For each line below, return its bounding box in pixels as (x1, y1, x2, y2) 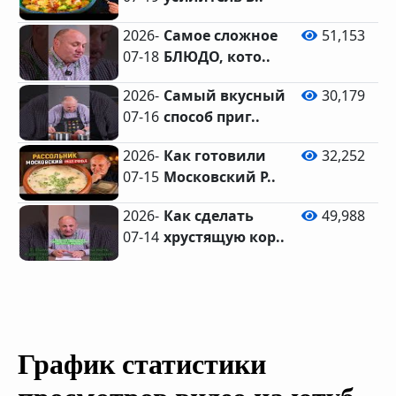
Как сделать (164, 206, 255, 225)
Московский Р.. (164, 167, 277, 187)
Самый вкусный (164, 86, 286, 105)
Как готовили (164, 146, 267, 165)
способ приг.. (164, 107, 261, 126)
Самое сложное (164, 26, 278, 45)
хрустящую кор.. (164, 227, 286, 247)
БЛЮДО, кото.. (164, 47, 271, 66)
